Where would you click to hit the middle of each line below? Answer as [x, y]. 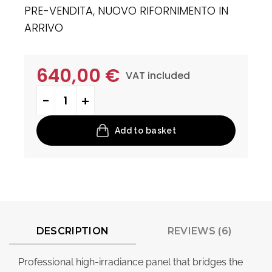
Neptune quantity [76, 92]
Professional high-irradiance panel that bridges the [131, 262]
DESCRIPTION [73, 231]
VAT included [158, 76]
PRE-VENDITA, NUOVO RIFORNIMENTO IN [126, 11]
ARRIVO [44, 28]
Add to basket [145, 130]
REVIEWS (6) [199, 231]
